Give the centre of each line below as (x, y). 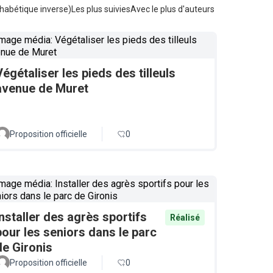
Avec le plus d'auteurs (172, 9)
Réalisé (185, 218)
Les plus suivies (101, 9)
